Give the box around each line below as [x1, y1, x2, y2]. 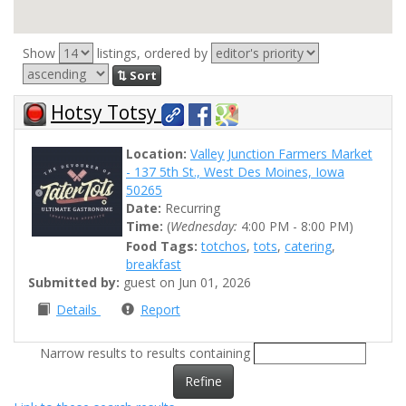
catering [285, 237, 332, 256]
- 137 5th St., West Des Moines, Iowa [126, 163, 344, 181]
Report [140, 301, 180, 319]
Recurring [161, 199, 220, 217]
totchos [201, 237, 246, 256]
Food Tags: [126, 237, 198, 256]
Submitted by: [28, 274, 120, 292]
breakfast [126, 256, 181, 274]
